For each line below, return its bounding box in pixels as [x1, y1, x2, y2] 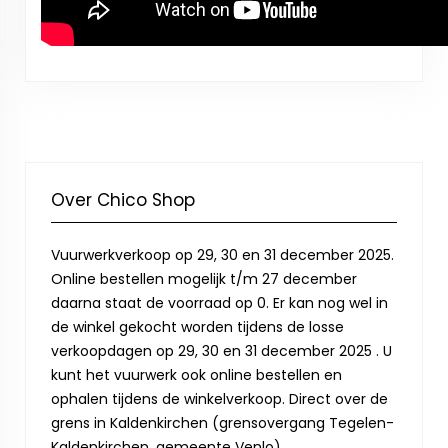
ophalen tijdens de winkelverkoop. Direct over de [51, 389, 388, 409]
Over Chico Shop [51, 188, 195, 212]
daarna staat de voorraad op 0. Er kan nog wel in [51, 293, 388, 313]
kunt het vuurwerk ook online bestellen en [51, 365, 342, 385]
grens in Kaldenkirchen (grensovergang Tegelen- [51, 413, 394, 433]
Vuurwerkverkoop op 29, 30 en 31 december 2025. [51, 245, 394, 265]
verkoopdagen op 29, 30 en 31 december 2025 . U [51, 341, 392, 361]
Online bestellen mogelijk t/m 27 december [51, 269, 357, 289]
